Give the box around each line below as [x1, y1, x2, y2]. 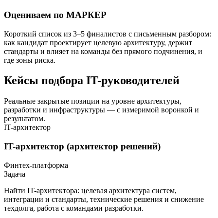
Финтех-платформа [4, 161, 68, 169]
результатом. [4, 114, 45, 123]
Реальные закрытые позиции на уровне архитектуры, [4, 97, 182, 106]
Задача [4, 169, 25, 178]
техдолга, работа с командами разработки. [4, 203, 144, 212]
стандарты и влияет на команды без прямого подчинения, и [4, 47, 202, 55]
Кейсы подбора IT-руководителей [4, 74, 180, 87]
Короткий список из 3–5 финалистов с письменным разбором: [4, 29, 211, 38]
